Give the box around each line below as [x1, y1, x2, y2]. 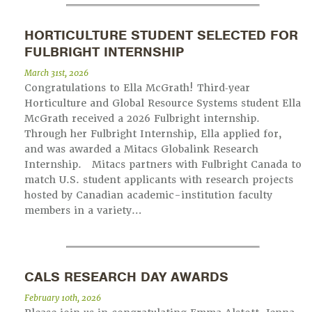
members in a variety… [24, 204, 142, 217]
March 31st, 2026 [24, 68, 88, 79]
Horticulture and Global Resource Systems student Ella [24, 97, 301, 110]
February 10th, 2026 [24, 292, 101, 304]
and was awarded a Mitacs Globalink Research [24, 143, 258, 156]
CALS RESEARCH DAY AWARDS [24, 268, 228, 286]
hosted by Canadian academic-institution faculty [24, 189, 272, 202]
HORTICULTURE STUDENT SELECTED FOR [24, 26, 298, 45]
